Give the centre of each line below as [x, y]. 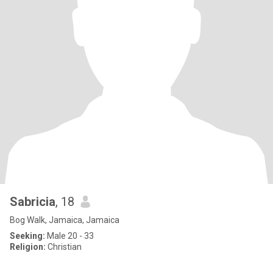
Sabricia [33, 202]
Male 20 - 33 [69, 236]
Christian [64, 247]
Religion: [28, 247]
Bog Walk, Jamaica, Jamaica [65, 220]
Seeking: [27, 236]
